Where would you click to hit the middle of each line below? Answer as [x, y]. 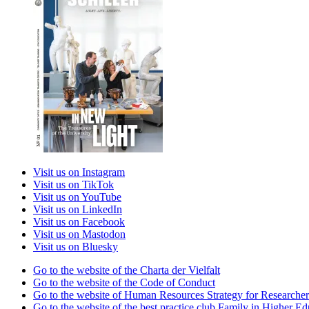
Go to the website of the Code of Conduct [124, 282]
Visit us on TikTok [73, 184]
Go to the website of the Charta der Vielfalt [127, 270]
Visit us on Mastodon [79, 234]
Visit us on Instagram [79, 172]
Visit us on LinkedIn [78, 209]
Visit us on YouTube [77, 197]
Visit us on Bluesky [76, 246]
